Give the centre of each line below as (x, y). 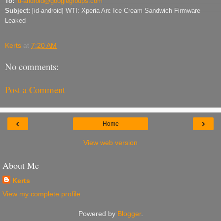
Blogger (129, 214)
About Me (21, 166)
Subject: (18, 10)
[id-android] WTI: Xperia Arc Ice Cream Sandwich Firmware (116, 10)
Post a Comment (35, 89)
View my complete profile (41, 194)
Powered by (98, 214)
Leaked (15, 20)
